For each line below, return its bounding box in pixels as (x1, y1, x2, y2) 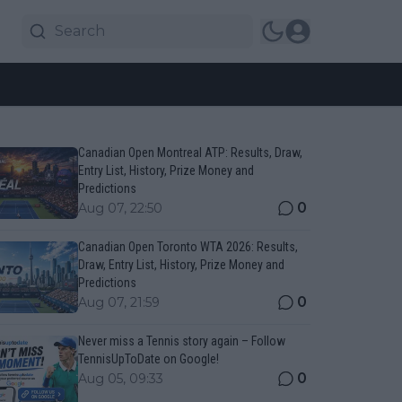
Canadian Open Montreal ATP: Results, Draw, (77, 145, 302, 160)
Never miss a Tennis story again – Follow (77, 334, 285, 348)
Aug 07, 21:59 (77, 294, 160, 310)
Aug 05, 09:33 (77, 371, 163, 387)
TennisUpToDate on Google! (77, 352, 219, 366)
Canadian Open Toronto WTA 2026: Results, (77, 240, 298, 254)
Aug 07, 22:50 (77, 200, 162, 216)
